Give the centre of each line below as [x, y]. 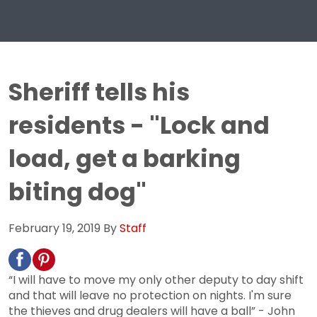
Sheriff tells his [99, 92]
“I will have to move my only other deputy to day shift [156, 279]
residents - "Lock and [139, 125]
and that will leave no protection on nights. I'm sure [150, 295]
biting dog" [77, 192]
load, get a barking [125, 158]
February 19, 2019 [54, 228]
